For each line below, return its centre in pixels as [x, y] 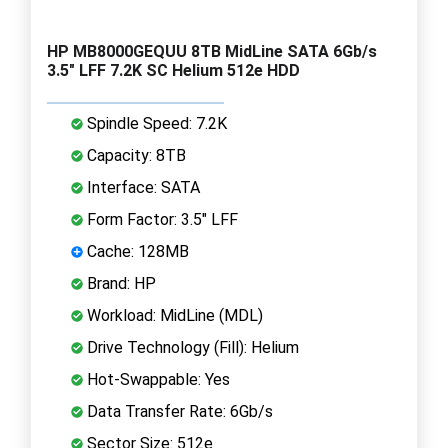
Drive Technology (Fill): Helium [191, 347]
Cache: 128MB [136, 251]
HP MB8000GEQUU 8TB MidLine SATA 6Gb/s [212, 51]
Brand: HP [119, 283]
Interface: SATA [141, 187]
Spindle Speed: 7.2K [155, 123]
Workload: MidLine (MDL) [173, 315]
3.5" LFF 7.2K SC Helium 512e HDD [173, 70]
